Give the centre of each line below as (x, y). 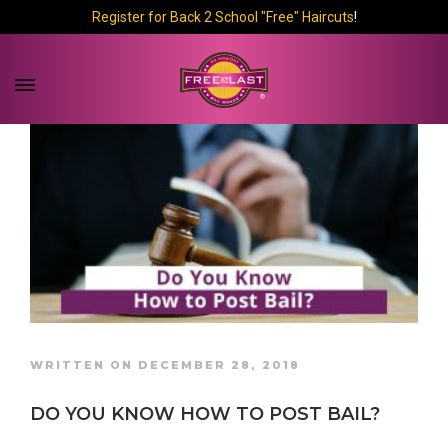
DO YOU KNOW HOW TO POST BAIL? (205, 414)
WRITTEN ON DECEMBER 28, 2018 (165, 365)
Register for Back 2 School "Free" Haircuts (222, 17)
